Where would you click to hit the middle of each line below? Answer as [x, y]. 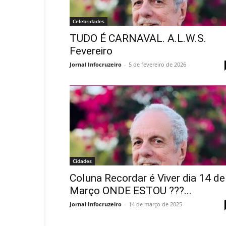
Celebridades [89, 21]
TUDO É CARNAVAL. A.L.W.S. [138, 38]
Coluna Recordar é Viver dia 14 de [147, 178]
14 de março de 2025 [155, 204]
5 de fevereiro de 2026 [157, 64]
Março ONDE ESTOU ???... [131, 191]
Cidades [82, 161]
